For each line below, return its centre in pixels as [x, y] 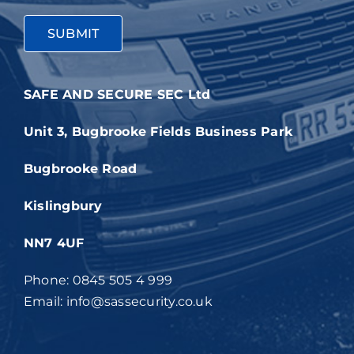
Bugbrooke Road [80, 169]
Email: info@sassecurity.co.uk [118, 302]
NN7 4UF [54, 243]
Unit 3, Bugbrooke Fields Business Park [158, 132]
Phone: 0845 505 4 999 [98, 281]
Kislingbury [65, 206]
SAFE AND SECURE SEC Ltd [117, 95]
